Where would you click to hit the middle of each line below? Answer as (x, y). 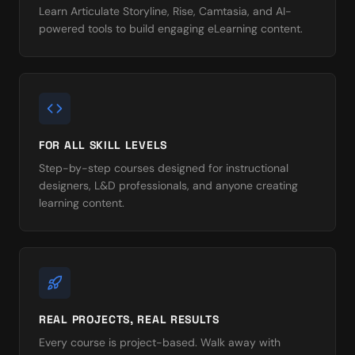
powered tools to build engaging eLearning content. (171, 29)
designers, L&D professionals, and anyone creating (168, 185)
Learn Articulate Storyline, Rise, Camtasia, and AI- (165, 11)
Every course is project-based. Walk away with (160, 342)
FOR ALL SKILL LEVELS (103, 145)
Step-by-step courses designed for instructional (164, 168)
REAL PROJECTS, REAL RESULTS (129, 319)
